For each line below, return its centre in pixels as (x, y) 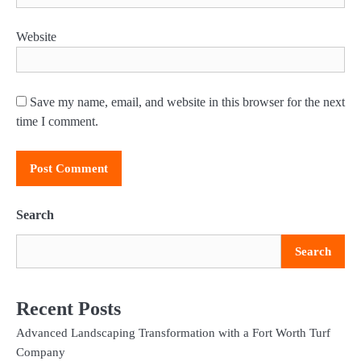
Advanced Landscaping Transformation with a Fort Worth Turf (173, 332)
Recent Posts (68, 308)
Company (41, 352)
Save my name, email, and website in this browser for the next (187, 102)
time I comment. (57, 121)
